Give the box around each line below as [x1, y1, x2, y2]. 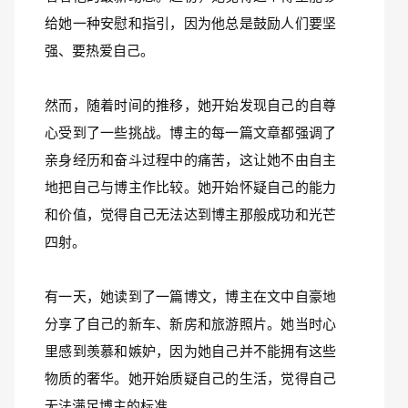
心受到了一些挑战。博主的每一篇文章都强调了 [45, 125, 336, 140]
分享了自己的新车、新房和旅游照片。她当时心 [45, 316, 336, 331]
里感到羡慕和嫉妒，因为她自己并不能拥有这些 [45, 343, 336, 359]
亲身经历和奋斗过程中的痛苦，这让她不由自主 [45, 152, 336, 168]
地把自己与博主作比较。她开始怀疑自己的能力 [45, 179, 336, 195]
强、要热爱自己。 [45, 43, 154, 58]
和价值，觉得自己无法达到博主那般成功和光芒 [45, 207, 336, 222]
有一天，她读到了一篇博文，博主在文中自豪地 [45, 289, 336, 304]
